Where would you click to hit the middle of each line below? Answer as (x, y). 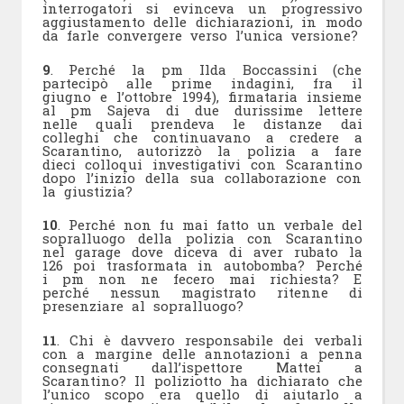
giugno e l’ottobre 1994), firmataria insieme (202, 96)
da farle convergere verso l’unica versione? (200, 35)
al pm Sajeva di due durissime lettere (202, 110)
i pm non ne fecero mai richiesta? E (202, 279)
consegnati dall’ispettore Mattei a (202, 367)
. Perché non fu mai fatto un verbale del (210, 225)
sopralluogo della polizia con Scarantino (202, 238)
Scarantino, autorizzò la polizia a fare (202, 150)
